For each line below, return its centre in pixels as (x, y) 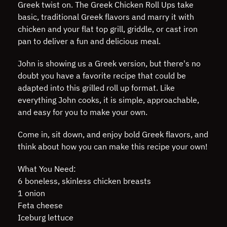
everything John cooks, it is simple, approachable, (108, 100)
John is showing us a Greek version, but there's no (109, 63)
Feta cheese (40, 205)
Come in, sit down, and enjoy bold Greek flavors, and (113, 134)
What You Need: (47, 169)
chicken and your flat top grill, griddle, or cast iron (108, 29)
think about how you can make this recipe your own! (113, 146)
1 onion (31, 193)
